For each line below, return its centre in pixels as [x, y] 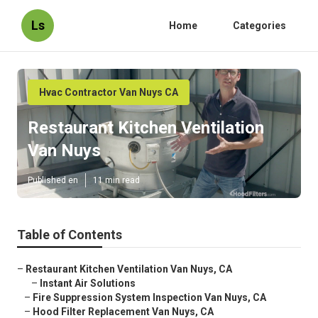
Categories [259, 26]
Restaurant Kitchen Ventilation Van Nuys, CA [129, 269]
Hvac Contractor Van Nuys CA [109, 92]
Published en [53, 181]
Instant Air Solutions [88, 284]
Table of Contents [70, 235]
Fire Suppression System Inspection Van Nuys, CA [149, 298]
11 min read [116, 181]
